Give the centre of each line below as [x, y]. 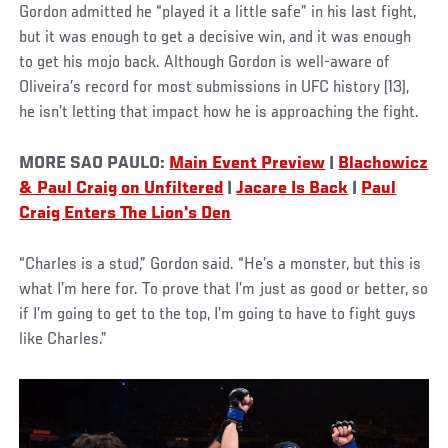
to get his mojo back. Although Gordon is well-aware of [205, 62]
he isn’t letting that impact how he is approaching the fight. [221, 112]
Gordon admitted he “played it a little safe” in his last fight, [218, 12]
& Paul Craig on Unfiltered [121, 188]
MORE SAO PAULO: [94, 163]
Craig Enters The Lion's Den [125, 213]
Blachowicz [383, 163]
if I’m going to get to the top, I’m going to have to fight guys [218, 314]
